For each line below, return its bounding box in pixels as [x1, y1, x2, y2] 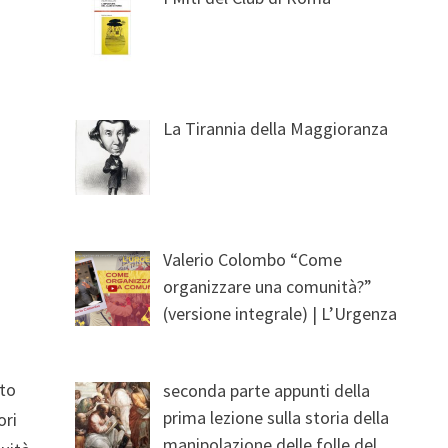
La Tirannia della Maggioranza [163, 116, 389, 140]
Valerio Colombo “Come [163, 247, 343, 271]
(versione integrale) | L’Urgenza [163, 301, 398, 325]
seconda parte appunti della [163, 378, 371, 402]
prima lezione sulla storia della [163, 405, 390, 429]
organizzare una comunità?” [163, 274, 373, 298]
